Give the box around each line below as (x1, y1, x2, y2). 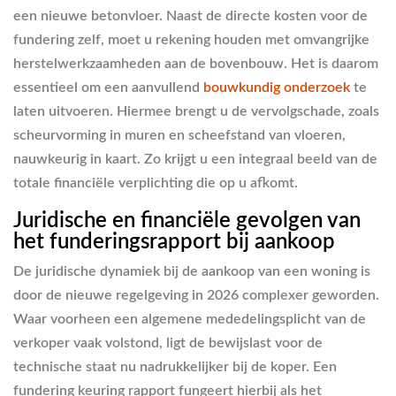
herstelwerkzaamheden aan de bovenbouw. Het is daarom (13, 56, 378, 71)
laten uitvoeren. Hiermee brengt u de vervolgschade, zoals (13, 103, 379, 118)
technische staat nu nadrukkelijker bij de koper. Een (13, 360, 337, 374)
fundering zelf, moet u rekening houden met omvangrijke (13, 32, 369, 47)
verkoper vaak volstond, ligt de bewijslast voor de (13, 336, 323, 350)
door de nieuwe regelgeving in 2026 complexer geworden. (13, 288, 379, 302)
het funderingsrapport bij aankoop (13, 231, 335, 253)
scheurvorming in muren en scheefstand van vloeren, (13, 127, 346, 142)
